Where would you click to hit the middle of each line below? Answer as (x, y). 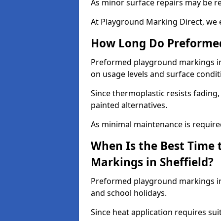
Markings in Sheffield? (152, 162)
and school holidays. (129, 193)
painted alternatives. (129, 105)
